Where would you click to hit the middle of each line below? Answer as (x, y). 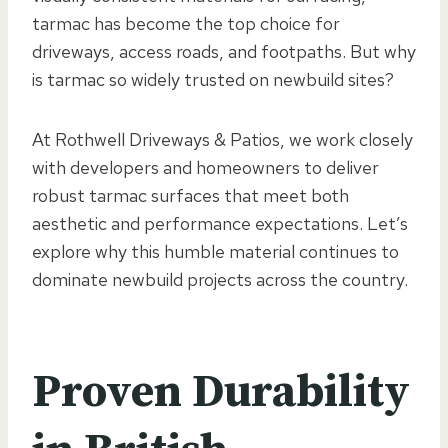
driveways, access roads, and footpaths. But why (224, 51)
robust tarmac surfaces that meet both (190, 195)
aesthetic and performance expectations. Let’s (220, 223)
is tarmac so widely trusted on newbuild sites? (213, 79)
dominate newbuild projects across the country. (220, 279)
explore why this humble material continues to (215, 251)
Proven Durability (221, 392)
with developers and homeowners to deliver (205, 167)
